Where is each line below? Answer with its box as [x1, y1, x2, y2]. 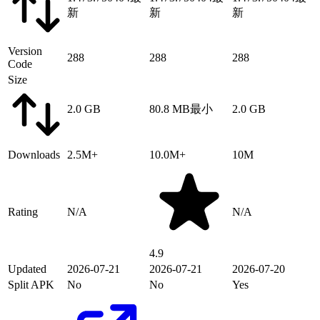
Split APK [8, 278, 54, 291]
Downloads [8, 148, 60, 161]
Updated [8, 262, 46, 275]
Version [8, 44, 42, 57]
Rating [8, 205, 38, 218]
